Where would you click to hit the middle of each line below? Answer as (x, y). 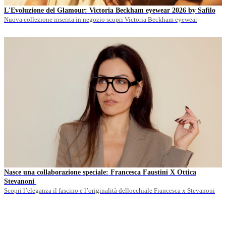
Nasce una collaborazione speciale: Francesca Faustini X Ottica (57, 172)
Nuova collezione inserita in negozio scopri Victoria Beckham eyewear (101, 20)
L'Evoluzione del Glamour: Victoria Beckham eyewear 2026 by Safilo (110, 10)
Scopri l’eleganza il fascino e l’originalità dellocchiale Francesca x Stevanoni (109, 191)
